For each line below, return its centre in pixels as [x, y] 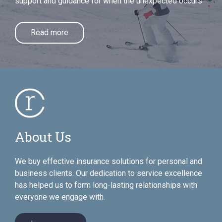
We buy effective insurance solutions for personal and [109, 161]
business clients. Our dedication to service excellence [109, 173]
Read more [50, 32]
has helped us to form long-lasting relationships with [106, 185]
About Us [43, 137]
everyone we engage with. [60, 197]
